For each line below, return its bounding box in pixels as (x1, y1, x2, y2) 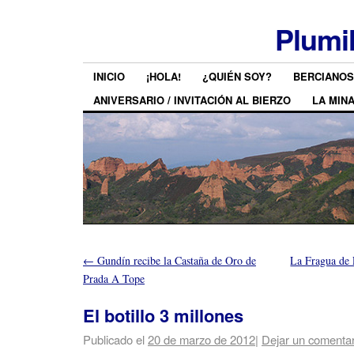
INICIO (93, 69, 125, 85)
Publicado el (83, 331, 145, 348)
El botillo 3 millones (83, 303, 243, 329)
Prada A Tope (83, 270, 145, 286)
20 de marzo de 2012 (148, 331, 255, 348)
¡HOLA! (146, 69, 181, 85)
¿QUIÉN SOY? (202, 69, 272, 85)
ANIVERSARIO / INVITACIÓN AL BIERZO (93, 92, 291, 107)
